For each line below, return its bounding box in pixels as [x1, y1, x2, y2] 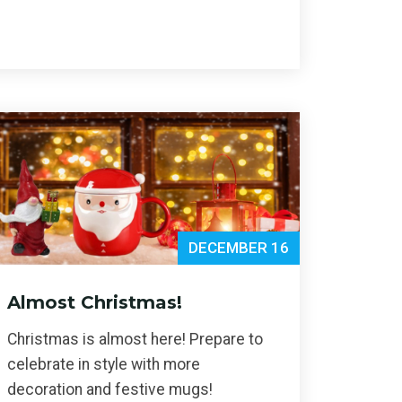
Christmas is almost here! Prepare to [7, 329, 263, 348]
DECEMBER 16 [188, 238, 289, 257]
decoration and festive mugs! [7, 380, 213, 398]
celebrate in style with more [7, 354, 200, 373]
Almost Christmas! [7, 291, 182, 313]
